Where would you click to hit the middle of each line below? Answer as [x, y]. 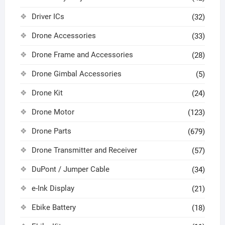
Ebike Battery [53, 207]
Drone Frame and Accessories [82, 54]
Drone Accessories [64, 35]
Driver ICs [48, 16]
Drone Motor [53, 112]
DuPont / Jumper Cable [70, 169]
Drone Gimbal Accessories [76, 74]
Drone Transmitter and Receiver [84, 150]
